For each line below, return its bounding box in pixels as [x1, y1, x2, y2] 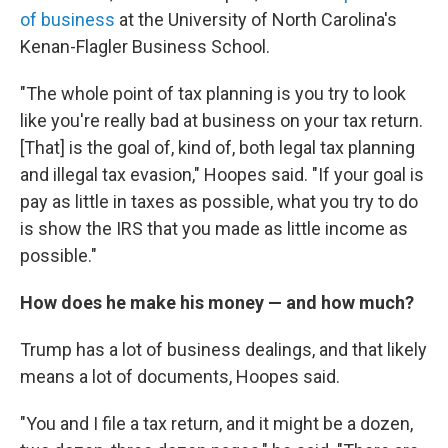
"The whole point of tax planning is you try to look [20, 83, 406, 104]
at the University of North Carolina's [115, 9, 397, 30]
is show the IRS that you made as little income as [20, 218, 408, 239]
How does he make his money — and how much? [20, 292, 414, 313]
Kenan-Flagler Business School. [20, 36, 270, 57]
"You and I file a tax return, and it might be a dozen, [20, 413, 413, 434]
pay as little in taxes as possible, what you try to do [20, 191, 418, 212]
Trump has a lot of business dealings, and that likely [20, 339, 427, 360]
